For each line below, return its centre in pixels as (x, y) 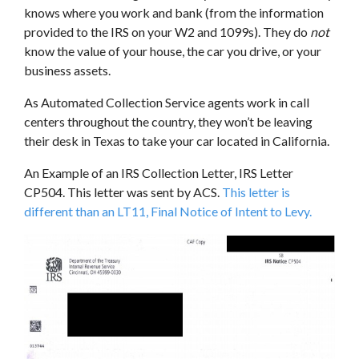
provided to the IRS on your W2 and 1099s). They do (167, 32)
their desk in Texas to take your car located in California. (177, 141)
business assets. (67, 70)
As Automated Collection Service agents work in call (167, 102)
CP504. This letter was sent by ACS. (123, 192)
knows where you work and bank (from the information (174, 12)
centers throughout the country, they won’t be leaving (168, 121)
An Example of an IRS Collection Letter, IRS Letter (159, 173)
